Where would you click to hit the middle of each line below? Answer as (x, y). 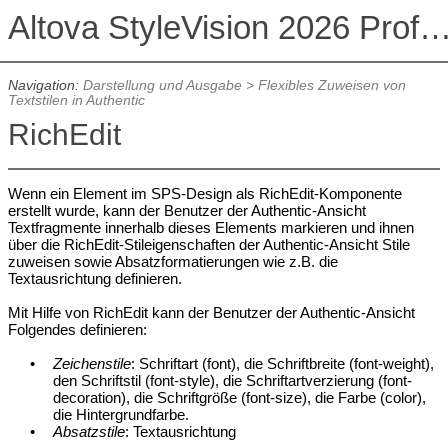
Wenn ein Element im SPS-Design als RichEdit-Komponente (204, 194)
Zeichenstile (92, 364)
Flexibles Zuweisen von (331, 86)
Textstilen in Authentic (76, 101)
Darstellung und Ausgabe (162, 86)
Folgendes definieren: (77, 330)
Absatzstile (89, 432)
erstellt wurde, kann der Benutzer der (129, 211)
